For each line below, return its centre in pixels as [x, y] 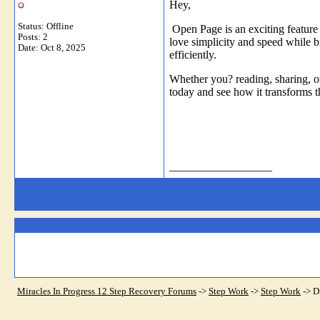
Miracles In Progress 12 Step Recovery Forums [107, 291]
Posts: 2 [33, 37]
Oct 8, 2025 [63, 47]
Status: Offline [46, 26]
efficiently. [193, 54]
